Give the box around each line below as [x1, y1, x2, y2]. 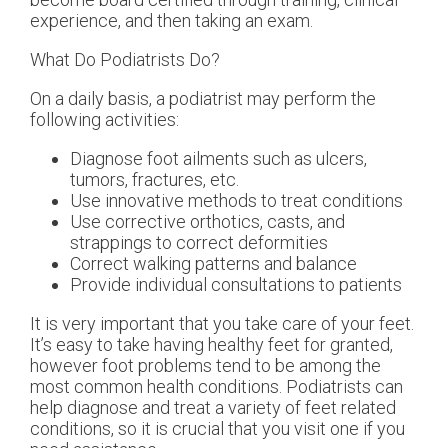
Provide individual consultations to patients [70, 273, 402, 295]
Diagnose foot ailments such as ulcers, [70, 147, 367, 169]
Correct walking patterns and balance [70, 252, 357, 274]
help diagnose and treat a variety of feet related [30, 396, 396, 418]
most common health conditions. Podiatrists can [30, 375, 403, 397]
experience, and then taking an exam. [30, 9, 313, 31]
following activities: [30, 108, 179, 130]
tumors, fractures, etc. [70, 168, 239, 190]
